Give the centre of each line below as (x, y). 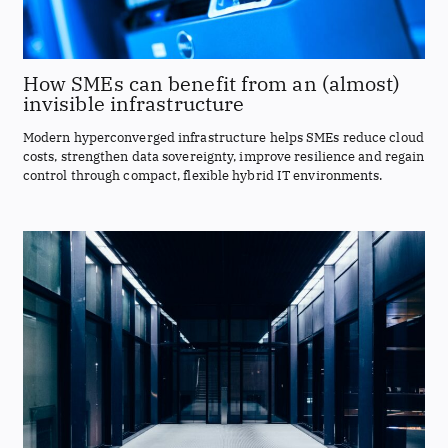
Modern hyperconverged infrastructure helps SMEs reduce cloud (223, 138)
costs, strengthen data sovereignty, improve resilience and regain (223, 157)
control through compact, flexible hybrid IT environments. (202, 176)
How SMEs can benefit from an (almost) (211, 83)
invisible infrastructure (133, 103)
